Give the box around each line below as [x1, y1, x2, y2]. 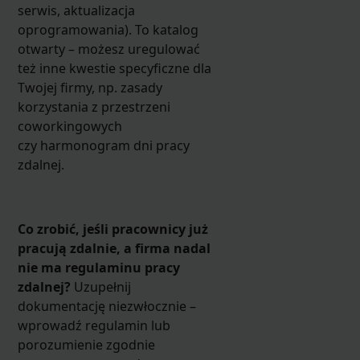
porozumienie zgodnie [17, 335, 155, 354]
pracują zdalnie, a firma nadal [17, 239, 211, 257]
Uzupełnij [70, 277, 131, 296]
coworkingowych [17, 117, 122, 135]
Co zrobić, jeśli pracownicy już [17, 219, 208, 238]
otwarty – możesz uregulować [17, 39, 200, 58]
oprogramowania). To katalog [17, 20, 198, 39]
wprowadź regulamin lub [17, 316, 170, 334]
